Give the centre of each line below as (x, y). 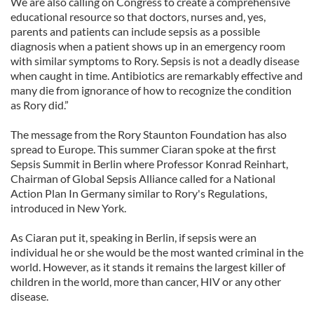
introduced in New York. (68, 208)
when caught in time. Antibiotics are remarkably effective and (157, 75)
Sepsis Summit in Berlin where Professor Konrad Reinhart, (149, 164)
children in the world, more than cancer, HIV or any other (146, 281)
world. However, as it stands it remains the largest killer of (148, 267)
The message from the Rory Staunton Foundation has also (149, 134)
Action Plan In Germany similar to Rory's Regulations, (139, 193)
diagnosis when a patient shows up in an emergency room (148, 46)
